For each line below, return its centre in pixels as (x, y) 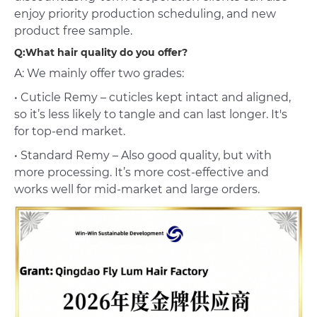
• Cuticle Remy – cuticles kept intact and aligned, (152, 98)
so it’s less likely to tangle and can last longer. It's (151, 115)
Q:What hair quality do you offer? (101, 53)
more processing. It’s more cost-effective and (142, 173)
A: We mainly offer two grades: (99, 74)
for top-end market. (70, 132)
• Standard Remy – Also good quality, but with (143, 156)
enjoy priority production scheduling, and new (145, 14)
